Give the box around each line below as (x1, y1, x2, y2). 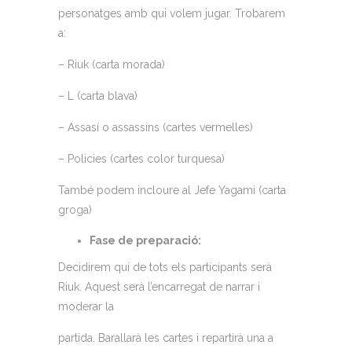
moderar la (58, 300, 117, 313)
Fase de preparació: (90, 234, 203, 247)
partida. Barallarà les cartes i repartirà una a (58, 332, 273, 345)
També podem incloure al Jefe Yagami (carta (58, 184, 286, 197)
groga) (58, 203, 95, 217)
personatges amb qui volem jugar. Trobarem (58, 7, 285, 20)
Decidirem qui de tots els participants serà (58, 261, 272, 274)
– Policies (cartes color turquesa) (58, 152, 228, 166)
